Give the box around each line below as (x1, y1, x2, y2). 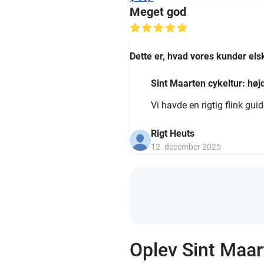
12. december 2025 (151, 142, 221, 151)
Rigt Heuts (151, 128, 194, 139)
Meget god (130, 5, 186, 19)
